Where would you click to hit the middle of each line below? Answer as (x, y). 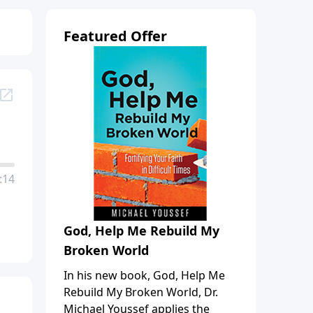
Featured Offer (115, 36)
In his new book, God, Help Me (144, 275)
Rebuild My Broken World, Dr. (141, 292)
